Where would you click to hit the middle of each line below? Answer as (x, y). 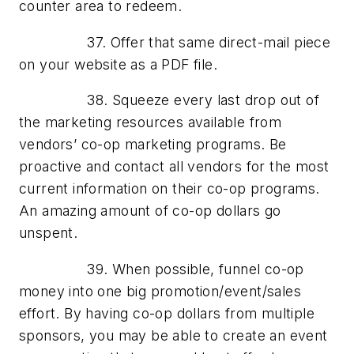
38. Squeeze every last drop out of (169, 100)
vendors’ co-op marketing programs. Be (153, 145)
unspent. (49, 233)
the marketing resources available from (151, 122)
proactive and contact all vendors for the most (174, 167)
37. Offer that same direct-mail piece (175, 42)
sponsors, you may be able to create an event (173, 335)
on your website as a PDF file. (118, 64)
